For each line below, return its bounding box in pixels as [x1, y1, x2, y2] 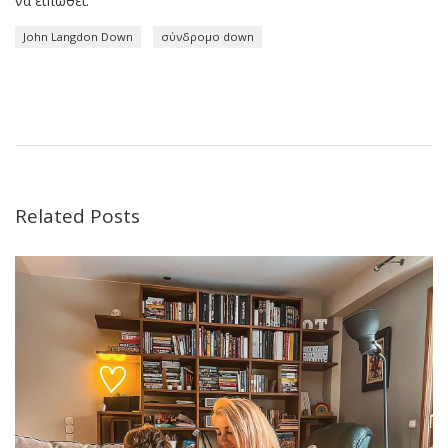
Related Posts [15, 202, 140, 229]
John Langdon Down [23, 28, 133, 44]
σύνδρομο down [161, 28, 254, 44]
